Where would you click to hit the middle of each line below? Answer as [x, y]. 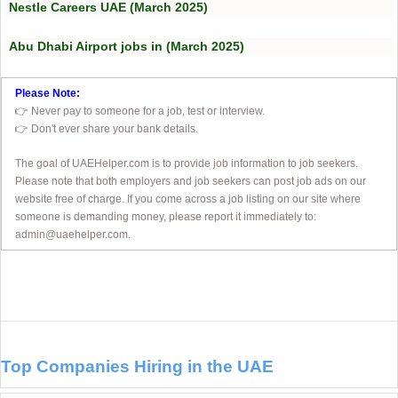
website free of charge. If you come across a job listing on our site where [188, 199]
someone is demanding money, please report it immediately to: [166, 217]
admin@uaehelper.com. [73, 235]
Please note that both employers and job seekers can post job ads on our [191, 182]
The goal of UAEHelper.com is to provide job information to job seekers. [187, 164]
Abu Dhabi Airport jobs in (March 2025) [127, 47]
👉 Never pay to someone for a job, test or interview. [140, 111]
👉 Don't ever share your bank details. [107, 129]
